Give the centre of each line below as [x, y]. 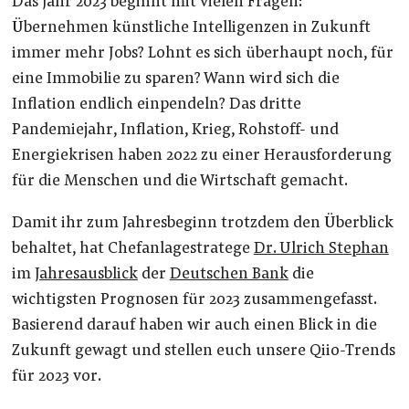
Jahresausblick [86, 275]
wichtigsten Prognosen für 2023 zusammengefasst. [194, 301]
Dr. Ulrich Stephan [321, 250]
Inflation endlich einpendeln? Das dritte [156, 105]
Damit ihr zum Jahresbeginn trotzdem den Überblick [202, 224]
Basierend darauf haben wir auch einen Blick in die [194, 326]
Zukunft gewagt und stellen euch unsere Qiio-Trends [203, 352]
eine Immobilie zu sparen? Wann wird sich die [175, 80]
